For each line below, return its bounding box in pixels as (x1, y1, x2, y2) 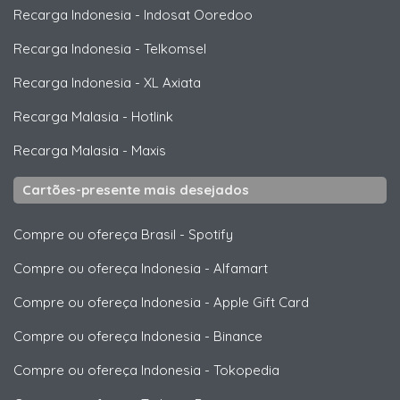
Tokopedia (213, 361, 279, 379)
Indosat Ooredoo (144, 5, 253, 23)
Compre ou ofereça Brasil (13, 225, 176, 243)
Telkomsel (144, 39, 206, 57)
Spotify (188, 225, 233, 243)
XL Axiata (144, 73, 201, 91)
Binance (213, 327, 262, 345)
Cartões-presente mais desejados (22, 180, 249, 198)
